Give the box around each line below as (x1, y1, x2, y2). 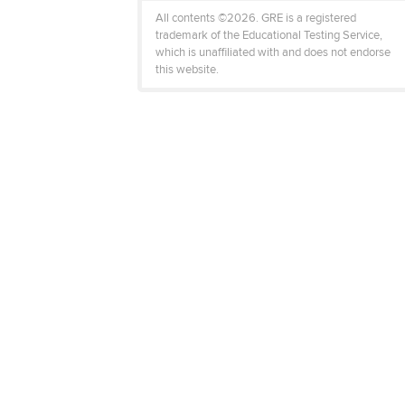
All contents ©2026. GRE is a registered (155, 11, 356, 25)
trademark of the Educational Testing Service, (155, 28, 382, 42)
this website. (155, 62, 219, 77)
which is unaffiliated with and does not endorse (155, 45, 391, 60)
